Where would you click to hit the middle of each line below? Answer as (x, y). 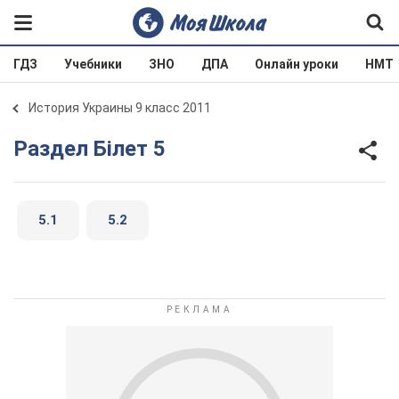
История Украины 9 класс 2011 (120, 108)
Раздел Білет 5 (97, 148)
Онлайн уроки (297, 64)
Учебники (93, 64)
